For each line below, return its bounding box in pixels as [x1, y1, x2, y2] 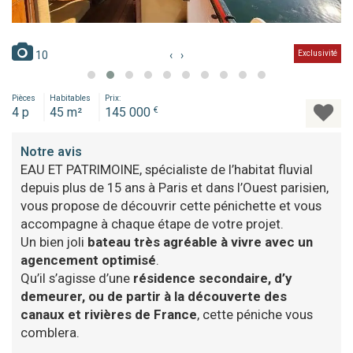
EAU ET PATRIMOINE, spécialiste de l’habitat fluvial [20, 161, 313, 177]
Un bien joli [20, 233, 87, 250]
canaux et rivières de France [20, 306, 197, 322]
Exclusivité [298, 48, 337, 58]
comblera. [20, 324, 80, 340]
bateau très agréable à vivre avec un [87, 233, 313, 250]
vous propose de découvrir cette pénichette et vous [20, 197, 321, 214]
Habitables [50, 93, 91, 102]
